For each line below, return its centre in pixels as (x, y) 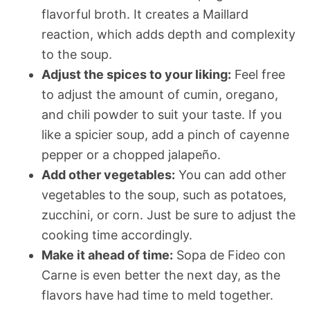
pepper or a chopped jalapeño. (131, 154)
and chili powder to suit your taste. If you (162, 114)
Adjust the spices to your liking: (136, 74)
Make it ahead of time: (107, 255)
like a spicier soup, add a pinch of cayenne (165, 134)
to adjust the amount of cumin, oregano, (160, 94)
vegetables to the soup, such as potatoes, (164, 194)
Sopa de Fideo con (229, 255)
